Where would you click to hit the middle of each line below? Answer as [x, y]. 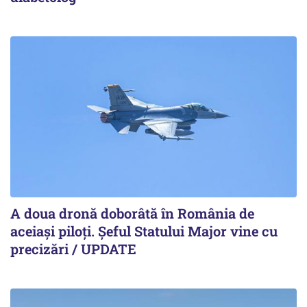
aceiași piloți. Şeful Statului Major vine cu [144, 231]
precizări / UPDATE [73, 249]
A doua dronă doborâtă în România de [132, 213]
